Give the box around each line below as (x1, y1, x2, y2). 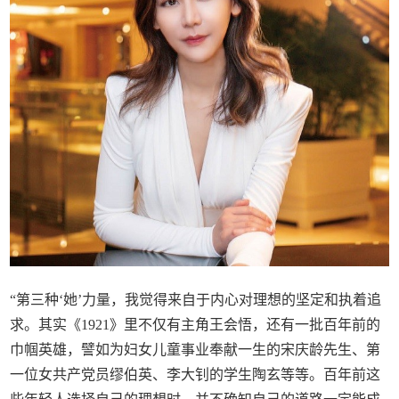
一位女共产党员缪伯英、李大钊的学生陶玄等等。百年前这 (10, 366, 381, 382)
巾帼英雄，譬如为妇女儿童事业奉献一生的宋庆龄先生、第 (10, 341, 381, 357)
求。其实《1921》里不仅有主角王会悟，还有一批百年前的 (10, 316, 381, 332)
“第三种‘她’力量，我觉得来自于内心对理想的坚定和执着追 (10, 291, 382, 307)
